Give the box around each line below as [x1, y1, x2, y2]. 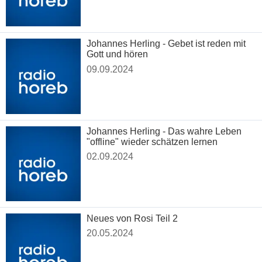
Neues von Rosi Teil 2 [87, 213, 178, 223]
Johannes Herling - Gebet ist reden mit [87, 39, 246, 49]
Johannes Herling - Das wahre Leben [87, 126, 242, 136]
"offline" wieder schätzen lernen [87, 136, 218, 147]
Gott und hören [87, 49, 149, 60]
